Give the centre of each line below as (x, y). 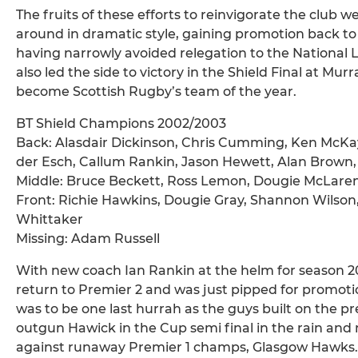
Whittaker (50, 220)
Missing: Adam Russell (88, 239)
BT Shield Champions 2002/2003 (121, 124)
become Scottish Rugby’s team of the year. (156, 92)
